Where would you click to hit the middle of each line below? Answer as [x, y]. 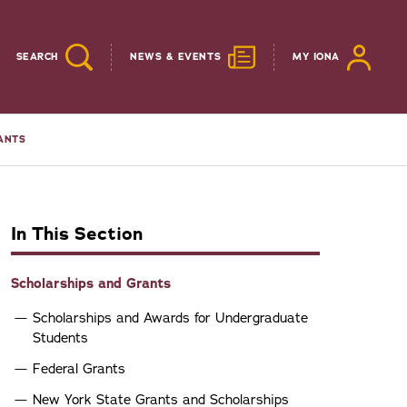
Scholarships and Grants [91, 283]
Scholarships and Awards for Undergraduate [170, 318]
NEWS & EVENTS [175, 57]
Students [60, 338]
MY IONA [316, 57]
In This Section [77, 234]
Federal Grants [79, 369]
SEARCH [37, 57]
